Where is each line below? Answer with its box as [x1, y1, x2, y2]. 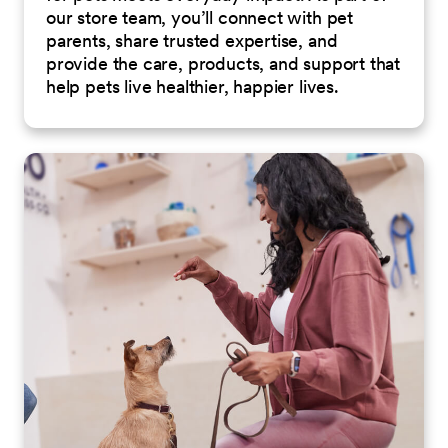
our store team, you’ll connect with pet [46, 5, 353, 29]
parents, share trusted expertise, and [46, 28, 338, 52]
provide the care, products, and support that [46, 51, 401, 75]
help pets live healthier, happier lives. [46, 74, 339, 98]
